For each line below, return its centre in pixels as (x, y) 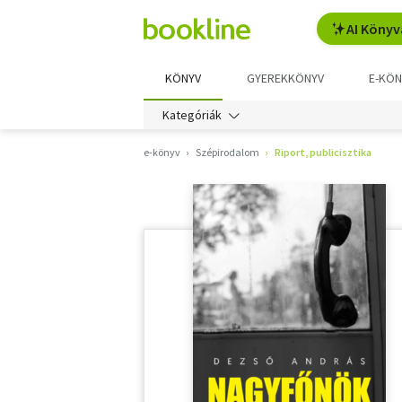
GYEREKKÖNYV (285, 78)
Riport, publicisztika (323, 152)
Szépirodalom (227, 152)
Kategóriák (192, 115)
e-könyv (162, 152)
